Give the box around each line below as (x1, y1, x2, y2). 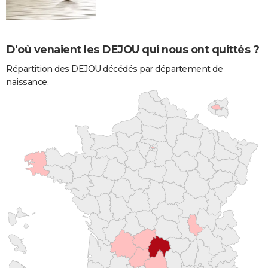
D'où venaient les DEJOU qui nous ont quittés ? (6, 42, 259, 56)
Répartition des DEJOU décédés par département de (6, 63, 223, 74)
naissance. (6, 76, 48, 87)
